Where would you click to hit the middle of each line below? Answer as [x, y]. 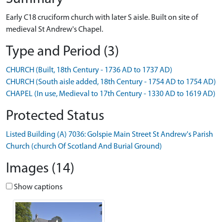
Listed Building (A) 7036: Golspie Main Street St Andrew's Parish [110, 135]
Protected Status [55, 116]
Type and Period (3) [62, 52]
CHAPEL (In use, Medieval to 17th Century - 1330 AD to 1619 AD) [111, 94]
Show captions [37, 187]
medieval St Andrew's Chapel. [55, 30]
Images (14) [40, 169]
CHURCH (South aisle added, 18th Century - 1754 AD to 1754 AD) [111, 82]
